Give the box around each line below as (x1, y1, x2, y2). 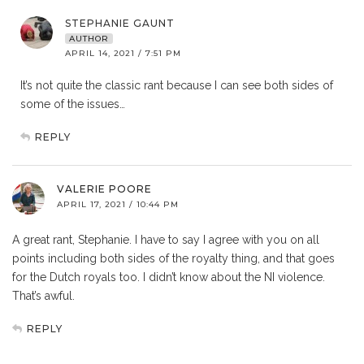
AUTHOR (69, 33, 109, 45)
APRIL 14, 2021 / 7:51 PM (65, 48, 181, 59)
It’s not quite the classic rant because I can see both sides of (20, 79, 333, 93)
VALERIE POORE (57, 183, 152, 196)
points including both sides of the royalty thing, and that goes (12, 252, 335, 266)
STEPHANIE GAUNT (65, 17, 175, 30)
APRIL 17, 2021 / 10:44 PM (57, 199, 179, 210)
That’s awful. (12, 289, 75, 303)
